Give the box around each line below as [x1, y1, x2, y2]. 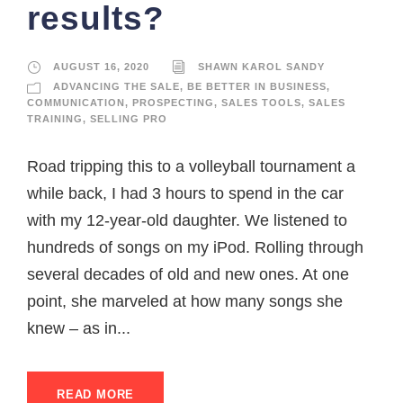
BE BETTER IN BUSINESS [187, 81, 327, 92]
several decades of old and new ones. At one [27, 265, 349, 284]
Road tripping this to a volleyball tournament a [27, 157, 355, 176]
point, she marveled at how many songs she [27, 292, 343, 311]
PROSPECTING [132, 97, 214, 109]
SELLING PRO [90, 113, 167, 125]
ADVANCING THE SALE [53, 81, 180, 92]
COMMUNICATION [27, 97, 125, 109]
